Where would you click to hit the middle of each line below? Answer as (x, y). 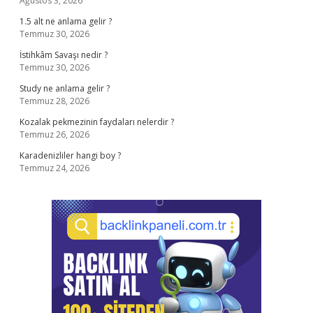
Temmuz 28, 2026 (54, 101)
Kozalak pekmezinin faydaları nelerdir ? (97, 122)
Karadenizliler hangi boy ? (70, 155)
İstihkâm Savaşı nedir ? (64, 55)
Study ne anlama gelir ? (65, 88)
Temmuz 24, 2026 (54, 168)
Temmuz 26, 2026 (54, 134)
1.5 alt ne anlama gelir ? (66, 21)
